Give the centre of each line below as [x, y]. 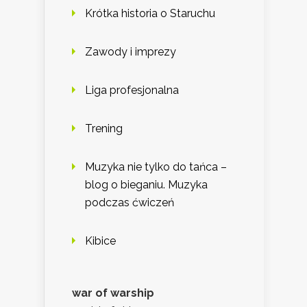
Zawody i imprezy [131, 52]
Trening [104, 129]
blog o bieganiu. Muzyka [146, 185]
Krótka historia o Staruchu [150, 14]
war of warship [113, 293]
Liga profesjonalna [132, 90]
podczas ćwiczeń [130, 203]
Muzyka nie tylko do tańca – [156, 167]
